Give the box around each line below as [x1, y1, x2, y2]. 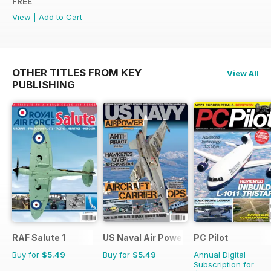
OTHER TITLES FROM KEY [12, 67, 142, 79]
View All [227, 68, 259, 79]
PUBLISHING [12, 79, 75, 91]
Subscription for [194, 260, 254, 270]
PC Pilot [194, 232, 228, 243]
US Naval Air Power [103, 232, 186, 243]
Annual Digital [194, 250, 246, 260]
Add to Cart [39, 12, 82, 22]
